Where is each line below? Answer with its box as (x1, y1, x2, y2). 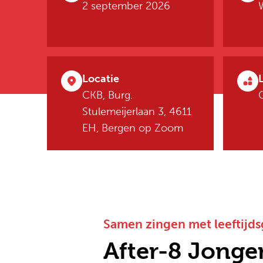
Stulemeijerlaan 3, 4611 (82, 105, 191, 118)
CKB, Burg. (82, 89, 133, 102)
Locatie (82, 72, 119, 85)
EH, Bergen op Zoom (82, 122, 183, 134)
